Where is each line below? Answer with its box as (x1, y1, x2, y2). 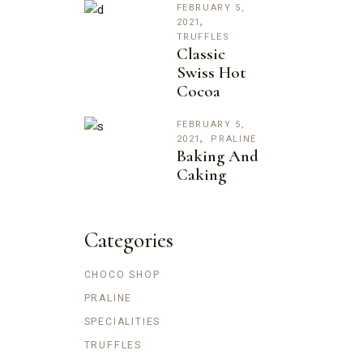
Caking (176, 164, 226, 185)
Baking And (176, 145, 258, 166)
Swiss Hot (176, 62, 246, 83)
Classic (176, 43, 225, 64)
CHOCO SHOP (83, 267, 160, 282)
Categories (83, 226, 173, 254)
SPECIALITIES (83, 314, 161, 329)
